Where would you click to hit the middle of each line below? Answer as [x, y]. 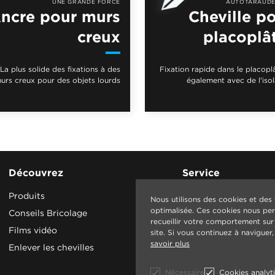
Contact [199, 196]
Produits [27, 196]
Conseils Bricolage [48, 213]
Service [201, 173]
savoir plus [170, 243]
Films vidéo [33, 230]
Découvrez [36, 173]
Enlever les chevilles [51, 247]
